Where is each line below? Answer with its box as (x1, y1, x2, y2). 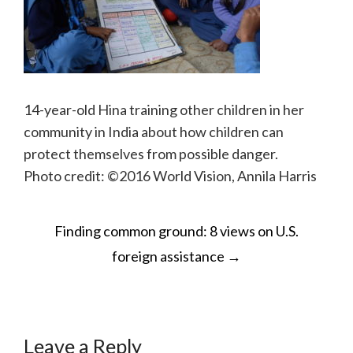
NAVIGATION (35, 235, 196, 262)
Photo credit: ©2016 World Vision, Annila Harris (24, 167, 317, 184)
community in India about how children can (24, 123, 284, 140)
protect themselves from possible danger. (24, 145, 278, 162)
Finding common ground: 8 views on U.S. (54, 222, 299, 240)
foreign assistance (112, 247, 227, 265)
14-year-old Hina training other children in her (24, 101, 304, 118)
